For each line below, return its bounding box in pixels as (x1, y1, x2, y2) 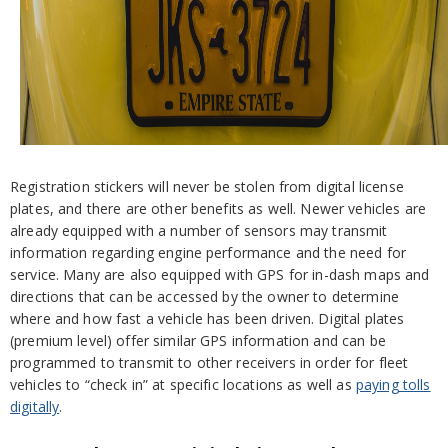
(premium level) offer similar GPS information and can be (10, 331, 386, 350)
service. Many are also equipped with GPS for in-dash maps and (10, 265, 430, 284)
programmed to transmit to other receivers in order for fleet (10, 353, 409, 372)
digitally (10, 397, 60, 416)
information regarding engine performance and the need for (10, 243, 406, 262)
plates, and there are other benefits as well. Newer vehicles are (10, 199, 426, 218)
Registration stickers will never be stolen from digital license (10, 177, 404, 196)
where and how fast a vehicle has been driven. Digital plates (10, 309, 405, 328)
